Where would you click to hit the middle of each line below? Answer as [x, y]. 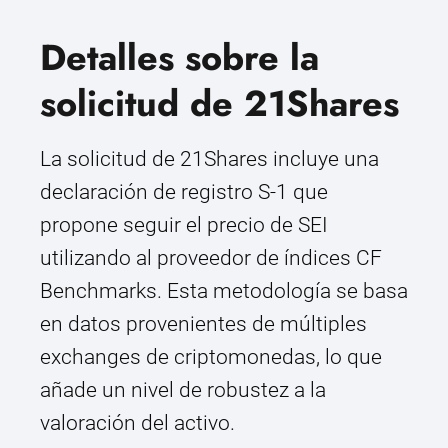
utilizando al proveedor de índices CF [211, 258]
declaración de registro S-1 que [184, 192]
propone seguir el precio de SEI [184, 225]
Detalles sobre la [179, 58]
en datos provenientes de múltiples [203, 324]
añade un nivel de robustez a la [183, 390]
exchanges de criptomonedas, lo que [211, 357]
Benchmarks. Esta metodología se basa [224, 291]
